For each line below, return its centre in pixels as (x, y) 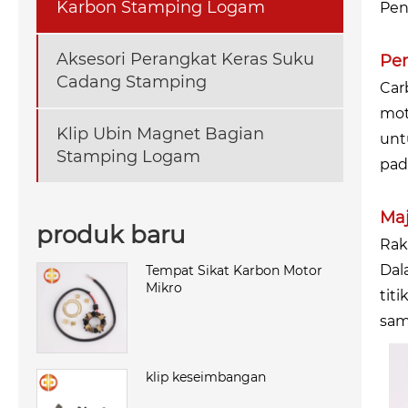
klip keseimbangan (206, 377)
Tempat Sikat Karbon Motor (234, 271)
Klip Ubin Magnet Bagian (160, 133)
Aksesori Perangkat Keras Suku (185, 59)
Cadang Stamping (132, 82)
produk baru (111, 235)
